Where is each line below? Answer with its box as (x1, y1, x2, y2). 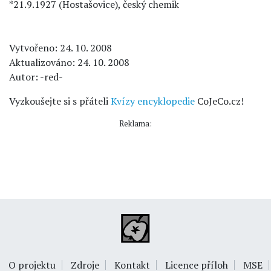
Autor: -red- (9, 70, 63, 83)
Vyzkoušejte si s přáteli (9, 94, 111, 108)
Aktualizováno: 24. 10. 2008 (9, 56, 129, 69)
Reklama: (119, 119, 152, 129)
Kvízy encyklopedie (111, 94, 195, 108)
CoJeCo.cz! (195, 94, 244, 108)
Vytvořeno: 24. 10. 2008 (9, 41, 112, 54)
